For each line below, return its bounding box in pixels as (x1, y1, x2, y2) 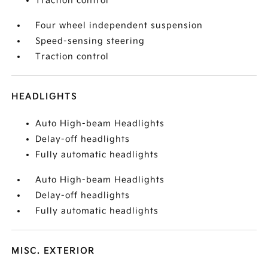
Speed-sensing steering (35, 36, 145, 46)
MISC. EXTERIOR (11, 246, 96, 256)
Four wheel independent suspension (35, 20, 203, 31)
